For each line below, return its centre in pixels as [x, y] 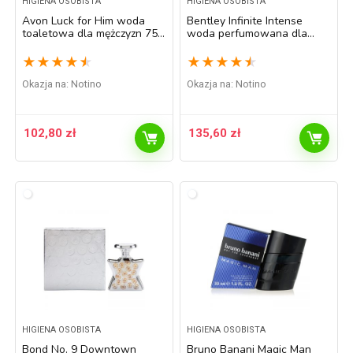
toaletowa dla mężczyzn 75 [90, 33]
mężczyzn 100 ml [229, 46]
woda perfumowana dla [247, 33]
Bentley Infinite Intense [245, 21]
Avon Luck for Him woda [84, 21]
